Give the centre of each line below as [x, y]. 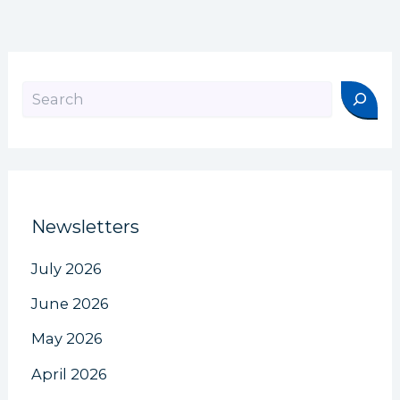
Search [43, 90]
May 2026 [67, 339]
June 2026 [71, 304]
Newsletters [86, 226]
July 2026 [67, 268]
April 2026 [70, 374]
